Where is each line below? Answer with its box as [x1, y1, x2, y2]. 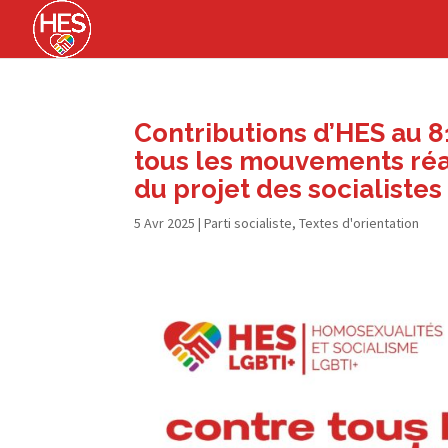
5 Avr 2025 [134, 214, 196, 233]
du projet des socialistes [134, 174, 443, 205]
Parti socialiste [204, 214, 293, 233]
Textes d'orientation [299, 214, 420, 233]
